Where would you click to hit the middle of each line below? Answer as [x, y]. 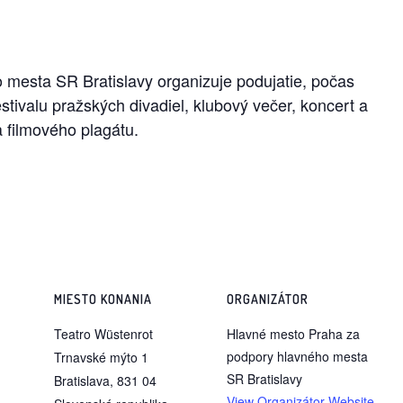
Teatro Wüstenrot [103, 333]
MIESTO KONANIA [103, 299]
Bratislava [82, 380]
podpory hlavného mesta [297, 356]
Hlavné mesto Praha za [293, 333]
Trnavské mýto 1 [101, 357]
